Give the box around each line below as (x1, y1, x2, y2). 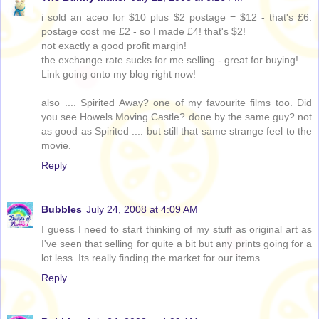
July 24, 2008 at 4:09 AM (86, 204, 198, 216)
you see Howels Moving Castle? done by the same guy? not (41, 111, 312, 123)
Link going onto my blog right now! (41, 68, 196, 80)
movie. (41, 140, 71, 152)
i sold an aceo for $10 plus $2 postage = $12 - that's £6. (41, 11, 312, 23)
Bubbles (41, 204, 82, 216)
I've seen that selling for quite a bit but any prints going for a (41, 238, 312, 250)
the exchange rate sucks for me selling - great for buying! (41, 54, 298, 66)
